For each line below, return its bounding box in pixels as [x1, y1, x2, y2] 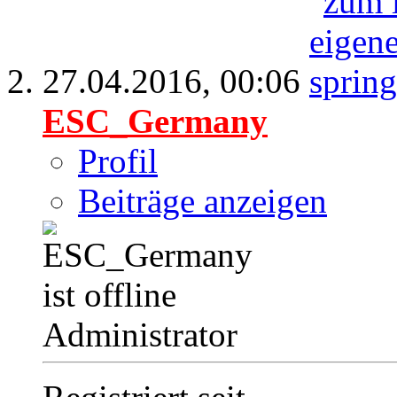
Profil [78, 142, 158, 181]
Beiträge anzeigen [78, 182, 327, 221]
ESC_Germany [43, 102, 268, 141]
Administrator [43, 315, 237, 354]
